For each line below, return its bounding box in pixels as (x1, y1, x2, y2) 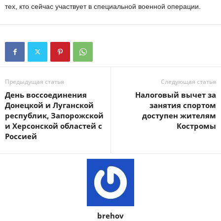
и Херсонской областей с (5, 121, 102, 131)
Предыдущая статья (5, 77, 64, 86)
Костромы (177, 121, 216, 131)
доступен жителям (142, 110, 216, 120)
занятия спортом (149, 100, 216, 110)
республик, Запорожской (5, 110, 104, 120)
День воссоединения (5, 90, 87, 100)
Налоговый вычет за (135, 90, 216, 100)
